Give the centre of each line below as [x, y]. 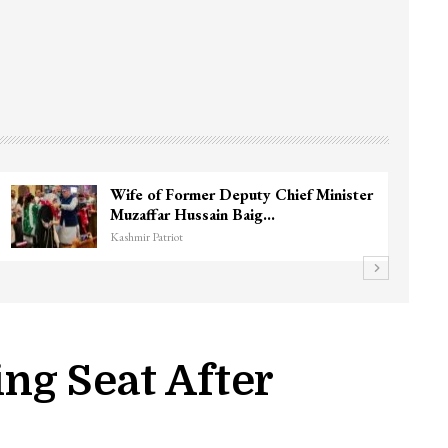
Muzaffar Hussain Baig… [193, 214]
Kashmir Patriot [147, 236]
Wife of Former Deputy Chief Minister [242, 194]
